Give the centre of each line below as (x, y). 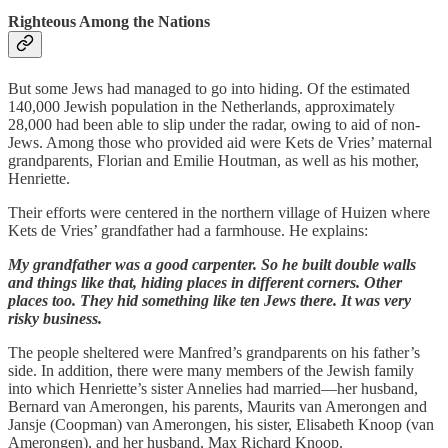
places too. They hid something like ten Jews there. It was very (209, 300)
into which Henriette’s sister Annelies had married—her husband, (213, 388)
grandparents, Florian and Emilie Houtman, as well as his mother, (213, 160)
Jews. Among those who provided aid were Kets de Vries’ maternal (220, 142)
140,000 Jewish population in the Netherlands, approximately (201, 106)
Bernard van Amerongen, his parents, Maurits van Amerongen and (217, 406)
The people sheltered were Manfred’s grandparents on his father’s (214, 352)
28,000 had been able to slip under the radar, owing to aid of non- (214, 124)
